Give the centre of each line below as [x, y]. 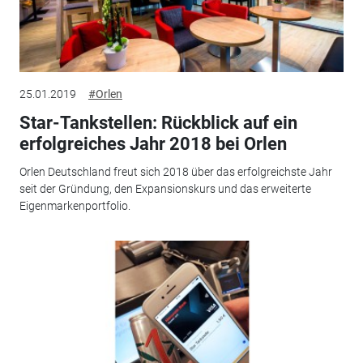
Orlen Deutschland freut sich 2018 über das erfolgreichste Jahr [175, 171]
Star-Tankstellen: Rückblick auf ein [158, 123]
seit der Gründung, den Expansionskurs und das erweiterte [165, 188]
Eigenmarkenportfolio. [75, 205]
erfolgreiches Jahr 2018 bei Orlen [153, 144]
